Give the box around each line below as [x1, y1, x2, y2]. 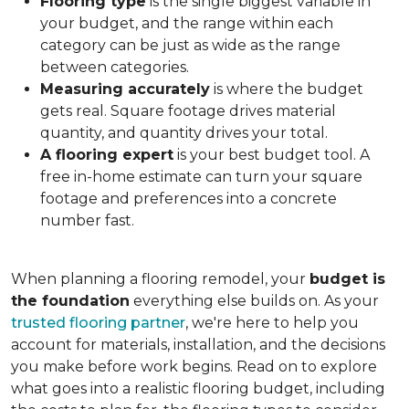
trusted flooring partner [11, 314, 185, 331]
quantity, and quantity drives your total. [40, 124, 328, 142]
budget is [309, 270, 385, 288]
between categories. [40, 58, 189, 76]
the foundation [11, 292, 130, 309]
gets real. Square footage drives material [40, 102, 336, 120]
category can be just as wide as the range [40, 37, 341, 54]
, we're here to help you [185, 314, 359, 331]
